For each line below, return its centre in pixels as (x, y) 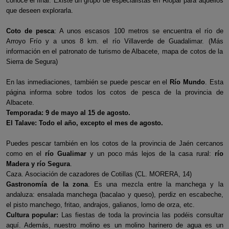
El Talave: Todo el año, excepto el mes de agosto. (84, 123)
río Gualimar (66, 154)
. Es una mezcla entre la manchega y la (156, 184)
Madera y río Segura (38, 164)
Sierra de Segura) (32, 62)
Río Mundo (186, 82)
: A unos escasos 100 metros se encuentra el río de (139, 31)
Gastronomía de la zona (47, 184)
